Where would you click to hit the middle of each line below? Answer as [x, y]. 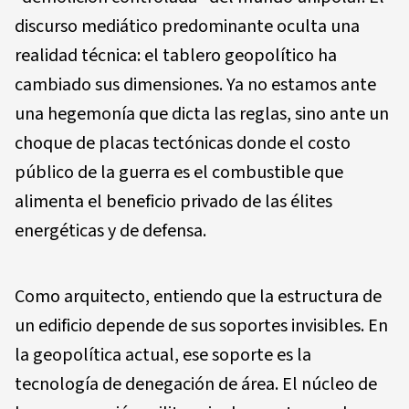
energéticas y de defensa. [110, 231]
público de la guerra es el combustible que [179, 173]
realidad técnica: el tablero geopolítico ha [176, 56]
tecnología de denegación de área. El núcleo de [196, 385]
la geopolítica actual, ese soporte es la [163, 356]
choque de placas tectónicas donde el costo [183, 144]
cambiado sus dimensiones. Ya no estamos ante [195, 85]
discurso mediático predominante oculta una [187, 27]
